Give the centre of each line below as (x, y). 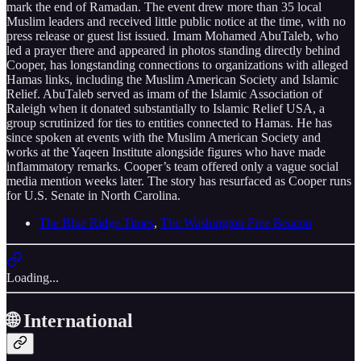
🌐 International (70, 320)
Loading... (33, 277)
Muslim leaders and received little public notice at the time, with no (176, 21)
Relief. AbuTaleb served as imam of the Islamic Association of (164, 93)
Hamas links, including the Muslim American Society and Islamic (172, 79)
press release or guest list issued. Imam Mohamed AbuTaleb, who (172, 35)
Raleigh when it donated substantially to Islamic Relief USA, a (166, 108)
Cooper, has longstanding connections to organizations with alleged (177, 64)
